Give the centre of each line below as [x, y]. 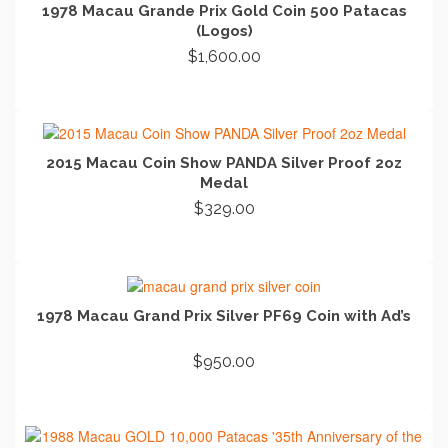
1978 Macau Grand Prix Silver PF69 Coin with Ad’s [224, 315]
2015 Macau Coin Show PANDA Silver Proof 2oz [224, 163]
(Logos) [224, 30]
